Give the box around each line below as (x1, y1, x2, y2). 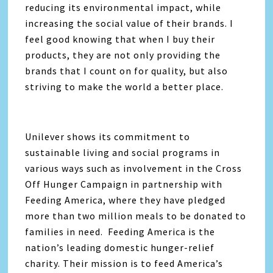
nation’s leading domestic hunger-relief (25, 241, 215, 254)
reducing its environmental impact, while (25, 1, 222, 14)
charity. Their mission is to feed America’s (25, 257, 224, 270)
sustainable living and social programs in (25, 146, 221, 159)
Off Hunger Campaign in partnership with (25, 178, 223, 191)
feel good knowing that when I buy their (25, 33, 216, 46)
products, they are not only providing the (25, 49, 221, 62)
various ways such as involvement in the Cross (25, 162, 243, 175)
